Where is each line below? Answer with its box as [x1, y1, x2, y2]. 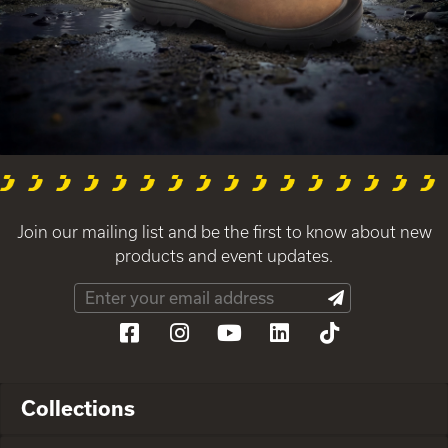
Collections [21, 395, 135, 420]
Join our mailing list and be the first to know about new [16, 221, 432, 241]
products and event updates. [115, 245, 333, 265]
